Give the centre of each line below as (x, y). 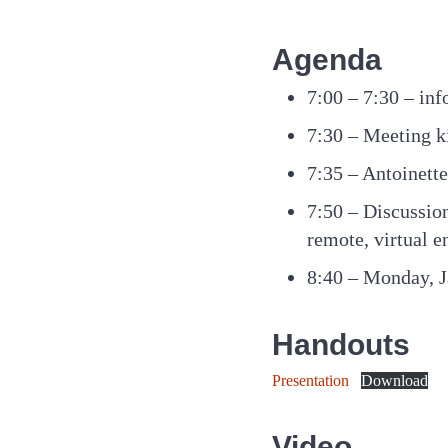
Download (394, 381)
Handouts (341, 345)
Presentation (310, 381)
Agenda (327, 60)
